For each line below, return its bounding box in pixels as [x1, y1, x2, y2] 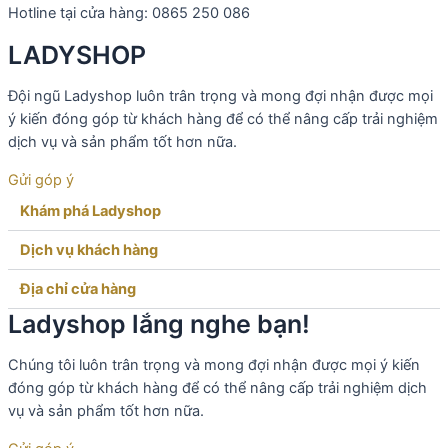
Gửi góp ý [8, 170, 74, 189]
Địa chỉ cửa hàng [20, 279, 136, 298]
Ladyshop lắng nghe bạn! [8, 308, 310, 339]
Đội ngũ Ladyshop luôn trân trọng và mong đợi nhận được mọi [8, 87, 433, 106]
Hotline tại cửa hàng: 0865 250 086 [8, 4, 250, 23]
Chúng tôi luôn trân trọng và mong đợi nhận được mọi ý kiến [8, 356, 420, 375]
